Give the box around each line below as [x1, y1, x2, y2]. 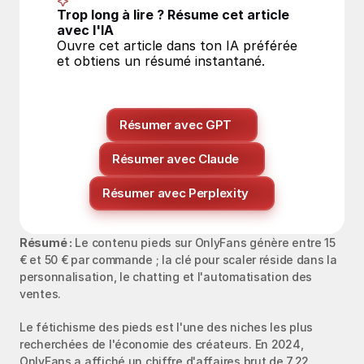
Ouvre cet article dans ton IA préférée [57, 37, 297, 54]
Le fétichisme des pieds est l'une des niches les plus [19, 320, 314, 334]
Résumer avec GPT [119, 117, 232, 132]
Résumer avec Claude [111, 151, 240, 167]
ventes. [19, 287, 62, 301]
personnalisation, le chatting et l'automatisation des [19, 270, 313, 284]
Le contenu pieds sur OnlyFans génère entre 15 [71, 236, 336, 249]
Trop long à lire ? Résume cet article [57, 6, 289, 23]
